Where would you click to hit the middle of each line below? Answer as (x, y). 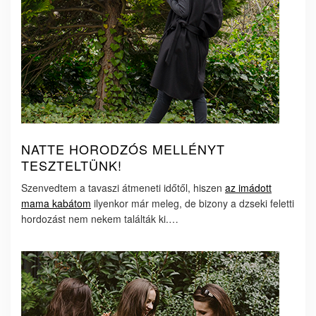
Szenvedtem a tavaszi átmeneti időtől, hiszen (123, 188)
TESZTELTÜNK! (72, 165)
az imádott (248, 188)
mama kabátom (56, 203)
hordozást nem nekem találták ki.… (100, 219)
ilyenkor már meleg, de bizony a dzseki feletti (193, 203)
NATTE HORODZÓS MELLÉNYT (123, 149)
